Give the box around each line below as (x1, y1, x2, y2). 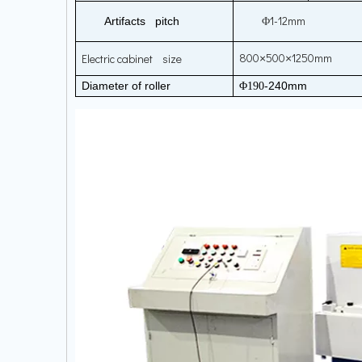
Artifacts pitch (104, 15, 179, 27)
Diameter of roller (82, 79, 170, 92)
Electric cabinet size (82, 51, 182, 66)
